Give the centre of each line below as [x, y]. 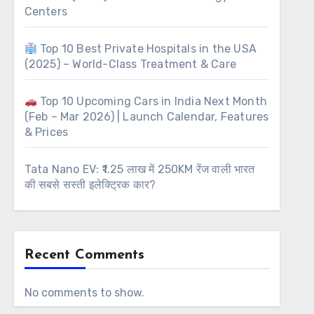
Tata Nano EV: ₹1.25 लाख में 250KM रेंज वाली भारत [139, 169]
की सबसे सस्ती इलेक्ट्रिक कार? [90, 185]
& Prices [46, 132]
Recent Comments [84, 255]
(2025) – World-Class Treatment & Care [130, 64]
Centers [46, 12]
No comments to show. [84, 293]
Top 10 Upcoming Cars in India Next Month [152, 101]
